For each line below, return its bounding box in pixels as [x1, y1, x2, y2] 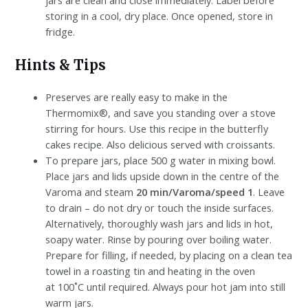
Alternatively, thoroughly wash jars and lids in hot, [45, 216, 274, 230]
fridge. [45, 24, 76, 38]
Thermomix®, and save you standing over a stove [45, 105, 276, 120]
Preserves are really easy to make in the [45, 89, 228, 104]
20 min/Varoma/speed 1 [136, 184, 254, 199]
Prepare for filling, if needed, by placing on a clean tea [45, 247, 293, 262]
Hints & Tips [15, 56, 107, 74]
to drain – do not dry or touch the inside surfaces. [45, 200, 274, 214]
